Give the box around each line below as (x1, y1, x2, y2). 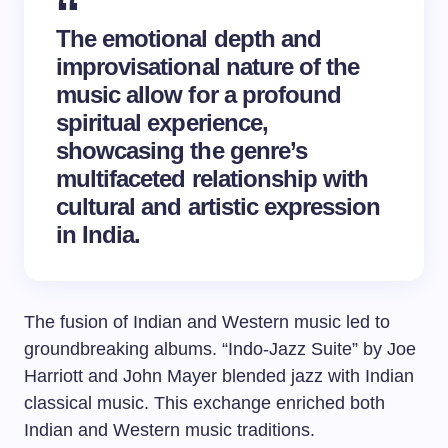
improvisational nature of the (56, 53, 360, 80)
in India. (56, 221, 141, 248)
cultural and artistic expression (56, 193, 381, 220)
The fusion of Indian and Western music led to (24, 312, 390, 332)
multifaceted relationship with (56, 165, 369, 192)
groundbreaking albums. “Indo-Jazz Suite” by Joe (24, 339, 416, 359)
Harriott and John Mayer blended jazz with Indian (24, 366, 414, 386)
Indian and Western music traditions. (24, 420, 315, 440)
